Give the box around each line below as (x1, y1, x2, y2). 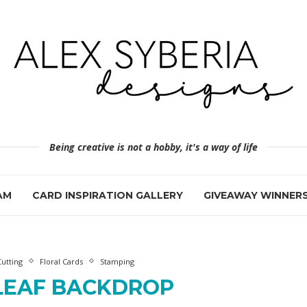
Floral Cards (39, 256, 83, 267)
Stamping (99, 256, 134, 267)
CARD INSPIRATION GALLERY (32, 188, 183, 201)
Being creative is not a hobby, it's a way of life (49, 140, 258, 153)
